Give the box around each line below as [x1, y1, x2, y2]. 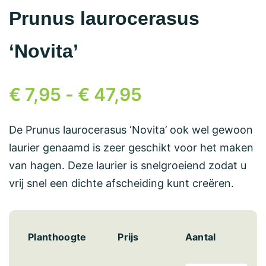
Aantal [185, 231, 216, 243]
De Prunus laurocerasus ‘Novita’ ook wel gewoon [9, 123, 253, 136]
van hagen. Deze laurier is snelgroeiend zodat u [9, 159, 246, 172]
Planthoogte [28, 231, 87, 243]
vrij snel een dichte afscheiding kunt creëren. [9, 177, 234, 189]
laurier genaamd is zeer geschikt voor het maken [9, 141, 254, 154]
